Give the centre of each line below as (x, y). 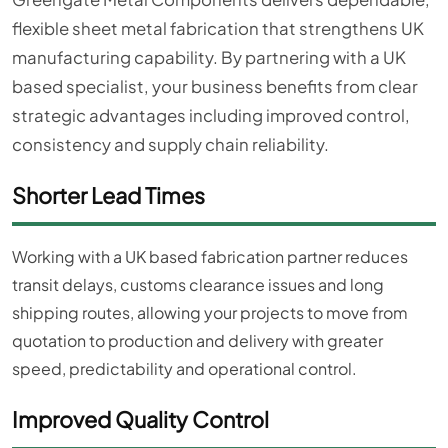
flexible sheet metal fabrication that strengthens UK (218, 28)
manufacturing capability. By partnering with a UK (209, 57)
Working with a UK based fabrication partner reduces (210, 257)
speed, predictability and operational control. (184, 369)
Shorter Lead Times (108, 195)
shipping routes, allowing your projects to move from (210, 313)
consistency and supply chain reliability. (170, 144)
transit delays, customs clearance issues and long (198, 285)
